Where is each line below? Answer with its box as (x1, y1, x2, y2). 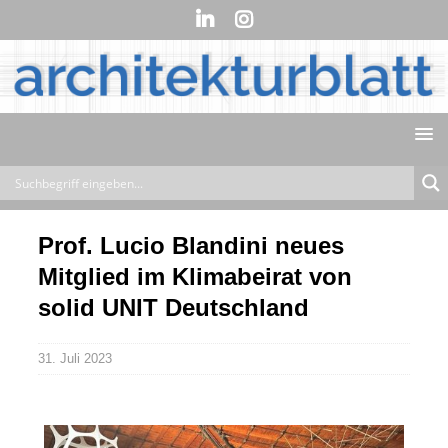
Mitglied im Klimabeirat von (38, 263, 352, 291)
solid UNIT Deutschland (38, 294, 309, 322)
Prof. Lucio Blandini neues (38, 232, 344, 260)
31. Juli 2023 (38, 351, 112, 367)
